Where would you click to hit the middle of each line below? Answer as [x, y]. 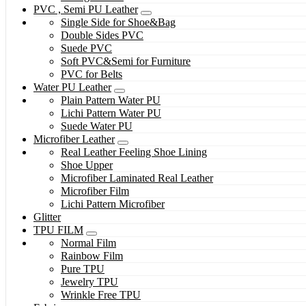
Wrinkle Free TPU [101, 295]
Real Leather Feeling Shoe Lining [134, 152]
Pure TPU [83, 269]
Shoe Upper [87, 165]
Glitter [47, 217]
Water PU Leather [72, 87]
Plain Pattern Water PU [111, 100]
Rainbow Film [92, 256]
